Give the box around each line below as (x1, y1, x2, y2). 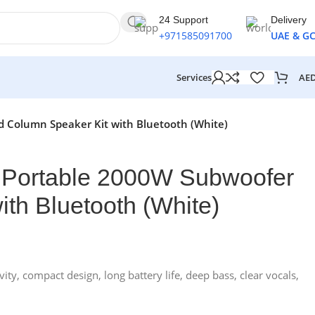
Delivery (271, 13, 307, 25)
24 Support (159, 13, 208, 25)
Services (176, 71, 212, 84)
